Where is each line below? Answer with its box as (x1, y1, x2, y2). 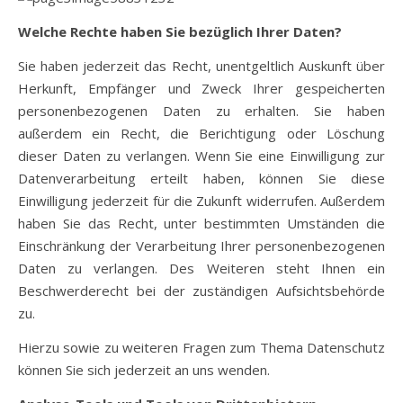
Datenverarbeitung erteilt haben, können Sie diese (18, 169, 385, 187)
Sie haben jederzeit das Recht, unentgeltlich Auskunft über (18, 57, 385, 75)
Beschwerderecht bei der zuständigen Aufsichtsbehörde (18, 282, 385, 300)
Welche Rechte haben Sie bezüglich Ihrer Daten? (18, 22, 342, 40)
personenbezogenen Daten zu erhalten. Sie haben (18, 102, 385, 120)
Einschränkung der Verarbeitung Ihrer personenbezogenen (18, 237, 385, 255)
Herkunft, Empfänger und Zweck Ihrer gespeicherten (18, 79, 385, 97)
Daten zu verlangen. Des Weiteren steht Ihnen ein (18, 259, 385, 277)
